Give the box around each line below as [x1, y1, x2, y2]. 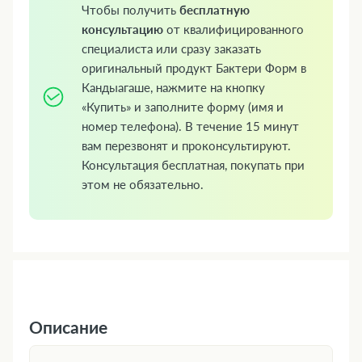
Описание [29, 316, 107, 337]
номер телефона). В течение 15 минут [82, 119, 299, 134]
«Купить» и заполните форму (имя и [82, 99, 284, 115]
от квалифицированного [163, 22, 304, 37]
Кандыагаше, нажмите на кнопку [82, 80, 265, 95]
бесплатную [179, 2, 250, 18]
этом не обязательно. [82, 177, 204, 192]
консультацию [82, 22, 163, 37]
